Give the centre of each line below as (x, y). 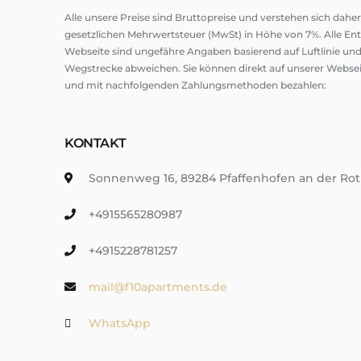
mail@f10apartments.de (158, 287)
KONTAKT (95, 143)
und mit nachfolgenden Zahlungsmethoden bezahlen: (195, 85)
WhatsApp (120, 323)
